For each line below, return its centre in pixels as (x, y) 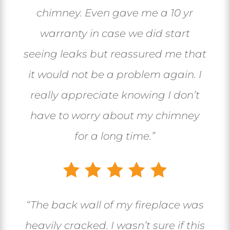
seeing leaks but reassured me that (115, 54)
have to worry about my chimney (115, 116)
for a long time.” (115, 136)
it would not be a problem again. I (115, 75)
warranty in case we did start (115, 34)
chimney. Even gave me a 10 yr (115, 13)
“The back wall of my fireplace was (115, 205)
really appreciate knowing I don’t (115, 95)
